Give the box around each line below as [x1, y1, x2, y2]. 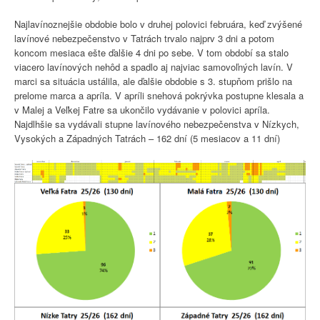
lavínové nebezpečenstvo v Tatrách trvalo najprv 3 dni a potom [14, 31, 274, 46]
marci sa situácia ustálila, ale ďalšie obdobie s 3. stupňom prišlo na [14, 74, 292, 89]
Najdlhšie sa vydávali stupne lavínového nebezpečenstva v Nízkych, [14, 117, 299, 131]
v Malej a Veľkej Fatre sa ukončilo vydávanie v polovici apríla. [14, 103, 270, 117]
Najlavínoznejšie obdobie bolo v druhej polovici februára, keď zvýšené [14, 17, 302, 31]
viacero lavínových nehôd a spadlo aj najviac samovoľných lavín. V [14, 60, 293, 74]
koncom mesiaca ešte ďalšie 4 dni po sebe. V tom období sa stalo [14, 46, 289, 60]
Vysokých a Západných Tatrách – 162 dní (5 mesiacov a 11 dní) [14, 131, 280, 146]
